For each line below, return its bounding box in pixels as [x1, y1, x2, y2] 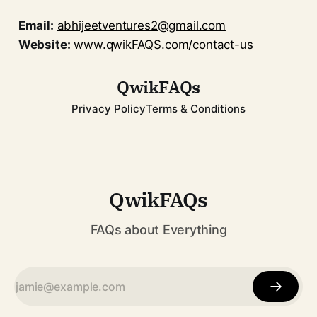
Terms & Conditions [146, 102, 246, 115]
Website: [18, 37, 71, 52]
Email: [18, 18, 54, 33]
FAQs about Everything [90, 222, 227, 237]
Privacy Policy [71, 102, 146, 115]
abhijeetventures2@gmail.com [57, 18, 226, 33]
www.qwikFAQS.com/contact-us [74, 37, 253, 52]
